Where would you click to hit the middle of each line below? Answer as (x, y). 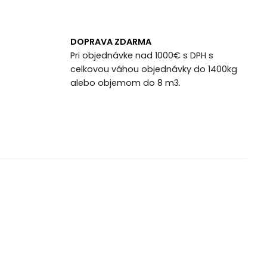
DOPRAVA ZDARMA (111, 41)
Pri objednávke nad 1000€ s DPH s (142, 55)
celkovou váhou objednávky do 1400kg (153, 69)
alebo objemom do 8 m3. (125, 83)
